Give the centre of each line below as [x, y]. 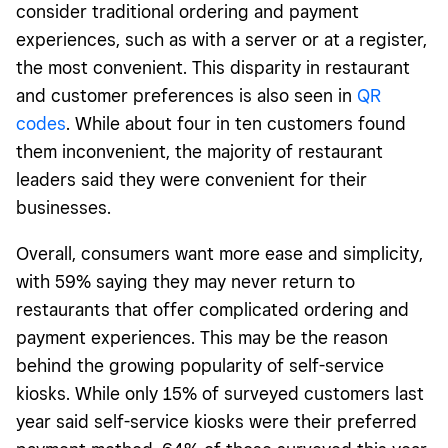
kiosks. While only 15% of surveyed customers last [220, 393]
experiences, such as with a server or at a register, [221, 39]
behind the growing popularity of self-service [200, 365]
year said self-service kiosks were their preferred [216, 421]
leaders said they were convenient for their [191, 179]
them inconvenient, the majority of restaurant [199, 151]
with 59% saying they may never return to [185, 281]
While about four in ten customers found [240, 123]
